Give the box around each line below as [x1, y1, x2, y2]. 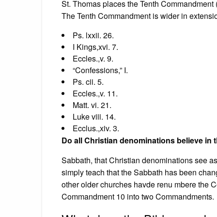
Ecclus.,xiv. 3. [73, 122, 119, 134]
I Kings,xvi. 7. [73, 41, 118, 52]
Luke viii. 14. [73, 110, 116, 122]
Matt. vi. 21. [73, 99, 111, 110]
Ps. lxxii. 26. [73, 29, 114, 41]
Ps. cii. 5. [73, 76, 104, 87]
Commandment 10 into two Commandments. [62, 190, 214, 202]
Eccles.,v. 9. [73, 52, 113, 64]
